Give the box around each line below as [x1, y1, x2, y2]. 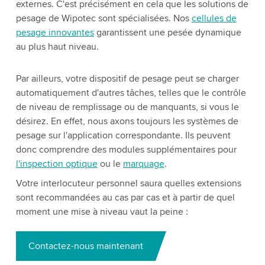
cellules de [191, 12, 237, 24]
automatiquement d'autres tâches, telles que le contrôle [15, 87, 246, 99]
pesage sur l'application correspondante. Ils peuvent [15, 130, 231, 141]
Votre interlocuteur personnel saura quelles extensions [15, 177, 241, 189]
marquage [122, 158, 164, 170]
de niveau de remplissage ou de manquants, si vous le [15, 101, 239, 113]
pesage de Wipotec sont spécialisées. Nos [15, 12, 192, 24]
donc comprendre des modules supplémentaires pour [15, 144, 237, 156]
